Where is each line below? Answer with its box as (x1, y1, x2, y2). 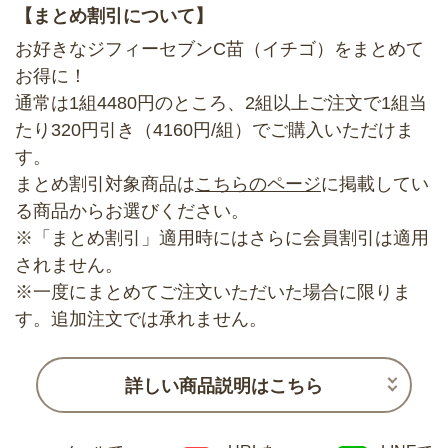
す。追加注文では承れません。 (15, 308, 267, 329)
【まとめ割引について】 (15, 5, 213, 26)
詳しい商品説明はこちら (125, 376, 323, 397)
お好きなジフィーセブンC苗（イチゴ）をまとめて (15, 38, 424, 59)
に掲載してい (321, 173, 429, 194)
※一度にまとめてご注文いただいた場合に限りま (15, 281, 411, 302)
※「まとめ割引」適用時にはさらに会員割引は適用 (15, 227, 429, 248)
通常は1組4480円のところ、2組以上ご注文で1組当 (15, 92, 427, 113)
